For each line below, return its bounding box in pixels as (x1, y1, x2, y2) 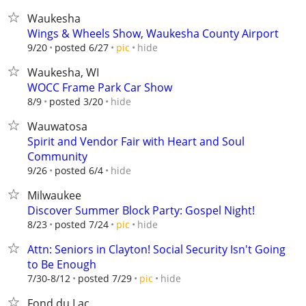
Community (27, 149, 87, 164)
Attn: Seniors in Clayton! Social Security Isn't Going (27, 242, 286, 257)
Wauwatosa (27, 119, 87, 134)
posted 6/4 (55, 164, 103, 177)
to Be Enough (27, 257, 96, 272)
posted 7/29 (78, 272, 132, 285)
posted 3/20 (49, 95, 103, 108)
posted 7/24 (55, 218, 109, 231)
